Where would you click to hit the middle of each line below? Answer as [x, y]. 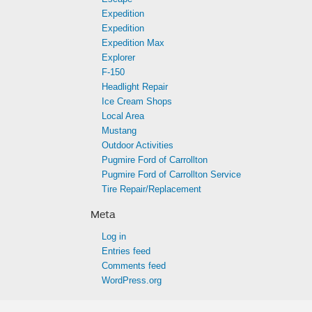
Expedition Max [133, 43]
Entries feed [126, 251]
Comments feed [134, 266]
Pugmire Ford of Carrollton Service [171, 174]
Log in [114, 236]
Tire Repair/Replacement [151, 189]
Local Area [123, 116]
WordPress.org [132, 280]
